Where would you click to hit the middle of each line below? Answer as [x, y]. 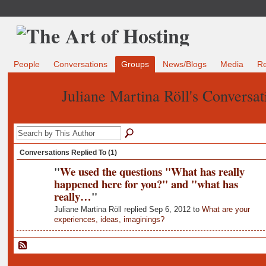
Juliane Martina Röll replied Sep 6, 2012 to [128, 210]
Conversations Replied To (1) [68, 152]
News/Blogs [185, 64]
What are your [226, 210]
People [26, 64]
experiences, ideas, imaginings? [109, 220]
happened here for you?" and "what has [146, 183]
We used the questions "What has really [152, 171]
